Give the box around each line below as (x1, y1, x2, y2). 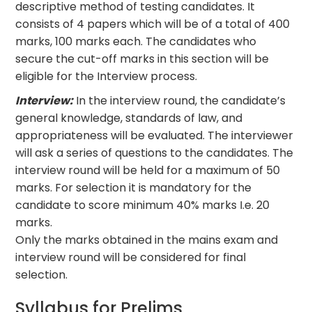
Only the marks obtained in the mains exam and (15, 231, 279, 248)
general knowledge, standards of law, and (15, 109, 243, 126)
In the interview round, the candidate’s (73, 92, 286, 109)
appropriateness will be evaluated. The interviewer (15, 127, 294, 143)
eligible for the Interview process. (15, 68, 198, 84)
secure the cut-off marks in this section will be (15, 50, 270, 67)
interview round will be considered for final (15, 249, 247, 265)
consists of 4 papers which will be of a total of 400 (15, 15, 290, 32)
